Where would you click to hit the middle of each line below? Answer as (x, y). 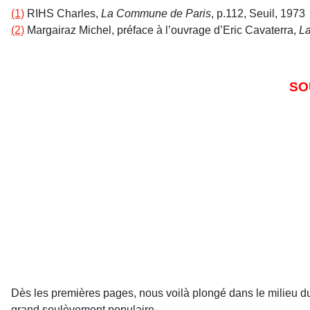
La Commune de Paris (156, 13)
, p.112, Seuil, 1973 (258, 13)
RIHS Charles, (63, 13)
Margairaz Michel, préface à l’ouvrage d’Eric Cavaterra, (162, 30)
